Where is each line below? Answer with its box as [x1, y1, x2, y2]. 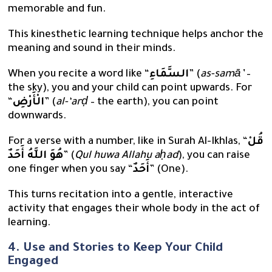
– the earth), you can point [88, 97, 219, 109]
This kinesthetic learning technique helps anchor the [8, 29, 264, 41]
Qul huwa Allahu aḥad [75, 150, 178, 162]
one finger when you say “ [8, 164, 134, 176]
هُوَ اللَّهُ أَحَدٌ [8, 150, 64, 162]
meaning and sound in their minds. [8, 43, 176, 55]
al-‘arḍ [56, 97, 89, 109]
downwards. [8, 110, 67, 123]
